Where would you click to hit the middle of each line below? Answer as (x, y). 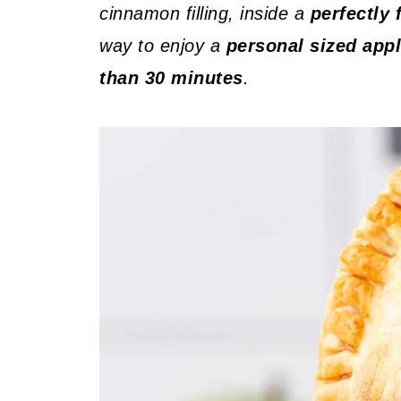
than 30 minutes (171, 78)
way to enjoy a (163, 46)
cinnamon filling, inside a (205, 13)
